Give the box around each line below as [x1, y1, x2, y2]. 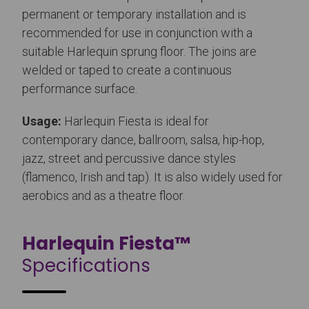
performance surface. [22, 81, 137, 97]
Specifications [22, 253, 150, 279]
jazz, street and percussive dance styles [22, 151, 236, 166]
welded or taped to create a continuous [22, 63, 232, 78]
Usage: [22, 114, 61, 129]
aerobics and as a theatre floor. [22, 188, 185, 203]
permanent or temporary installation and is [22, 7, 246, 22]
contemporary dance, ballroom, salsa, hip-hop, [22, 132, 264, 148]
